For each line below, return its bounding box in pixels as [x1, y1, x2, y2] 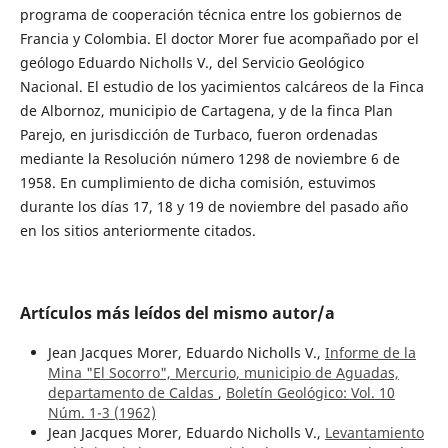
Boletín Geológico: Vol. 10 [225, 382, 395, 402]
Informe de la [324, 342, 416, 362]
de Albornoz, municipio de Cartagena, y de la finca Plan [19, 100, 393, 120]
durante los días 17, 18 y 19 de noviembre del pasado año [19, 196, 408, 216]
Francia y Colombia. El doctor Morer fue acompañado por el [19, 28, 419, 48]
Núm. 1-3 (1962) [47, 402, 156, 422]
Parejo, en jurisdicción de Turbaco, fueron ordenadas [19, 124, 378, 144]
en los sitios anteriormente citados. [19, 220, 256, 240]
